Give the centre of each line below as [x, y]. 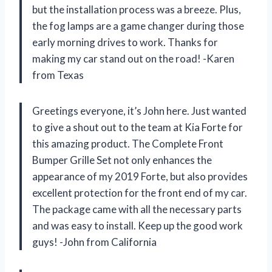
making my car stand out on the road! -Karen [133, 59]
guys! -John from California [94, 242]
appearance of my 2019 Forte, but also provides [140, 177]
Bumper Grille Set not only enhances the [122, 160]
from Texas [58, 75]
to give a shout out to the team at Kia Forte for [138, 127]
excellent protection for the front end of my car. [140, 193]
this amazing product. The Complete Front [128, 144]
